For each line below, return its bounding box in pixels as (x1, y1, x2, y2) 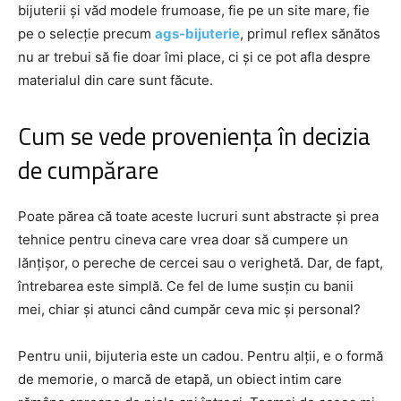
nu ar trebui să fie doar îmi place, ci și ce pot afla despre (18, 47, 371, 65)
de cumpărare (18, 147, 158, 192)
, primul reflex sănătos (240, 24, 380, 42)
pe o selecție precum (18, 24, 155, 42)
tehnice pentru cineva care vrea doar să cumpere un (18, 230, 348, 248)
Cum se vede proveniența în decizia (18, 113, 371, 158)
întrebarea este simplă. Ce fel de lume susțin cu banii (18, 277, 354, 294)
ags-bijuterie (155, 24, 240, 42)
